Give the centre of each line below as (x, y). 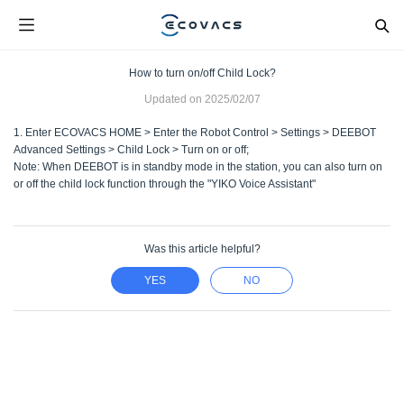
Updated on (173, 99)
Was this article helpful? (202, 249)
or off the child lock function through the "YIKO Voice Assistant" (165, 184)
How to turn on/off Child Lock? (202, 73)
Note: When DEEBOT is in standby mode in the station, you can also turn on (198, 167)
